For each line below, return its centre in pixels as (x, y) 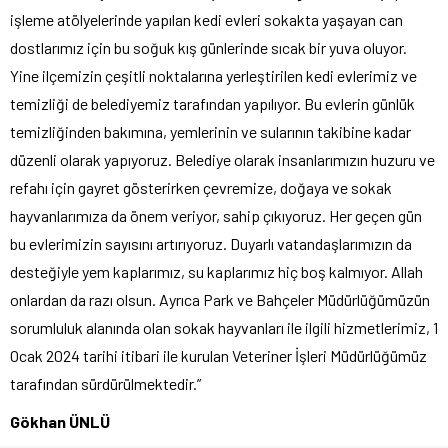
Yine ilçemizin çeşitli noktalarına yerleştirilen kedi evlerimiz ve (213, 76)
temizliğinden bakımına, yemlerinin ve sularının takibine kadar (210, 132)
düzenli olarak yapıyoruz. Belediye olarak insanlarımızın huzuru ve (222, 160)
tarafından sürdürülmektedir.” (105, 384)
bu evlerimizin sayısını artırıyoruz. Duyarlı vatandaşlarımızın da (211, 244)
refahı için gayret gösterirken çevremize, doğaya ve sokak (201, 188)
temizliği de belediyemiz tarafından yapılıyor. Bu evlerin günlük (212, 104)
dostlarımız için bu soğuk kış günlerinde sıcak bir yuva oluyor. (208, 48)
